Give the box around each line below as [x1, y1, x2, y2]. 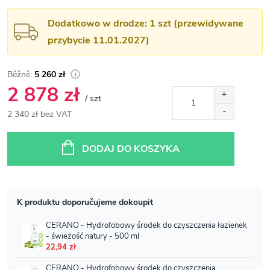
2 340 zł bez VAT [7, 108, 72, 120]
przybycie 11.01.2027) [48, 33, 149, 47]
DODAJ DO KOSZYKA [82, 142, 180, 155]
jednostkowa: [7, 136, 57, 148]
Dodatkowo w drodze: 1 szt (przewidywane [48, 16, 243, 30]
